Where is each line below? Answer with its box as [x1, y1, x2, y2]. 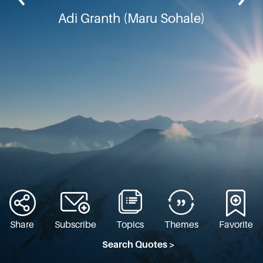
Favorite [218, 220, 253, 231]
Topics [116, 220, 144, 231]
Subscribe [54, 220, 96, 231]
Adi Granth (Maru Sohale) [58, 11, 205, 26]
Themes [164, 220, 199, 231]
